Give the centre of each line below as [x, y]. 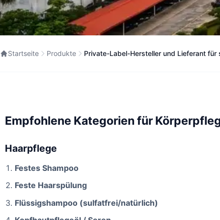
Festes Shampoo [47, 168]
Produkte [61, 53]
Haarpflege [31, 149]
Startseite [23, 53]
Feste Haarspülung [51, 185]
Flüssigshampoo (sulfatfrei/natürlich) [86, 203]
